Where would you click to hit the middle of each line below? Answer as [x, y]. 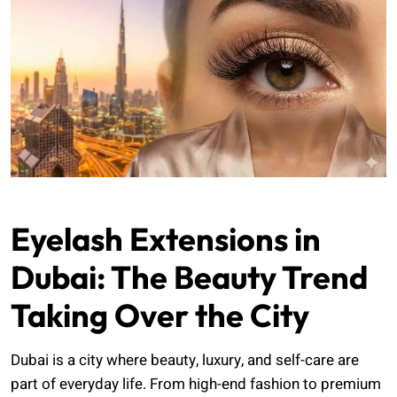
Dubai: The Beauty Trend [189, 277]
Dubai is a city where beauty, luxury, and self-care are [185, 361]
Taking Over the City [160, 315]
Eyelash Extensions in [166, 239]
